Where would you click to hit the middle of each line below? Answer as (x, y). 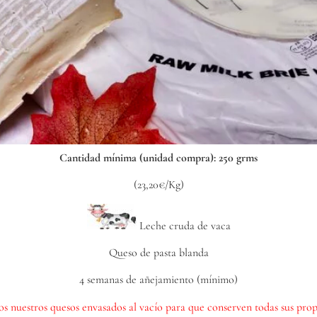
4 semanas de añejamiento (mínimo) (158, 280)
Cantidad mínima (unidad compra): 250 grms (158, 157)
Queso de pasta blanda (158, 252)
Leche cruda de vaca (183, 225)
